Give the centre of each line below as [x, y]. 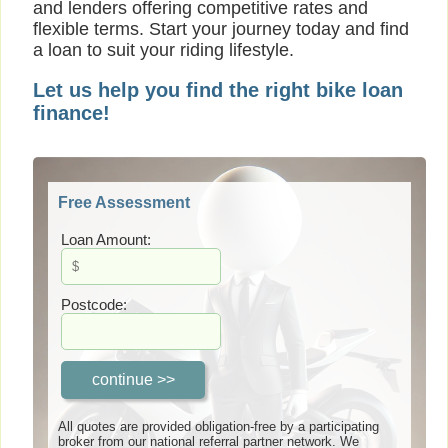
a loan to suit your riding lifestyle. [163, 50]
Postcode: [94, 304]
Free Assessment [124, 202]
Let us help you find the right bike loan [218, 90]
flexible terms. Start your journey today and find [221, 29]
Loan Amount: [106, 239]
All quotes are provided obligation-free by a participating [218, 427]
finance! [71, 113]
